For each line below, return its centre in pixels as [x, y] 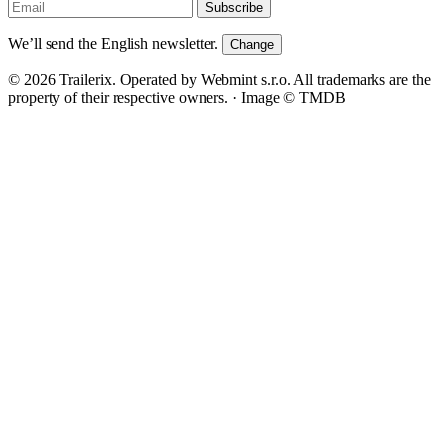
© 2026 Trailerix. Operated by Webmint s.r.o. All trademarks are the [219, 79]
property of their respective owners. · [124, 97]
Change [252, 44]
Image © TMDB [293, 97]
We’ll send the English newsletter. [113, 43]
